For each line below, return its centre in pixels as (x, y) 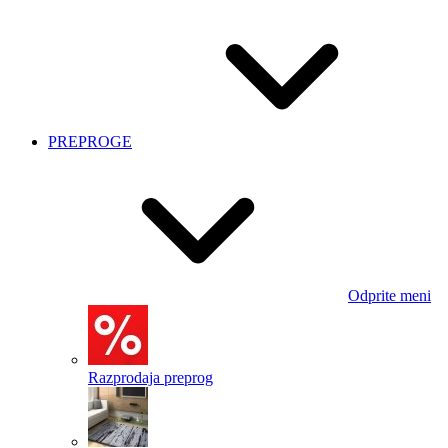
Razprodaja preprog (150, 377)
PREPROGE (90, 141)
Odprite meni (389, 295)
